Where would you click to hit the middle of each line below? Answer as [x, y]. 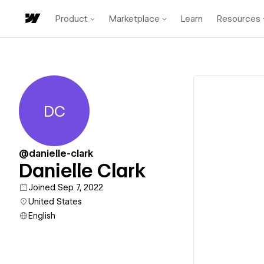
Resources [239, 19]
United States [55, 202]
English [42, 216]
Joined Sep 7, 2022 [66, 187]
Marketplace [134, 19]
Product [72, 19]
